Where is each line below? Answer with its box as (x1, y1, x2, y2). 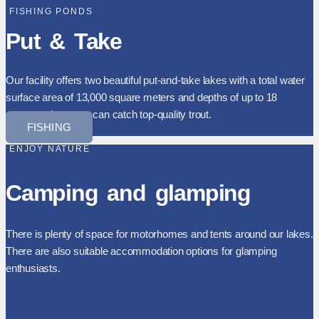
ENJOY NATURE (9, 143, 90, 154)
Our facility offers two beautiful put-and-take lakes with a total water (6, 73, 305, 86)
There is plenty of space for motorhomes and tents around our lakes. (6, 227, 313, 240)
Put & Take (6, 28, 122, 55)
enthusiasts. (6, 261, 61, 274)
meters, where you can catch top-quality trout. (6, 108, 211, 120)
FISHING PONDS (9, 6, 93, 17)
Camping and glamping (6, 179, 251, 206)
